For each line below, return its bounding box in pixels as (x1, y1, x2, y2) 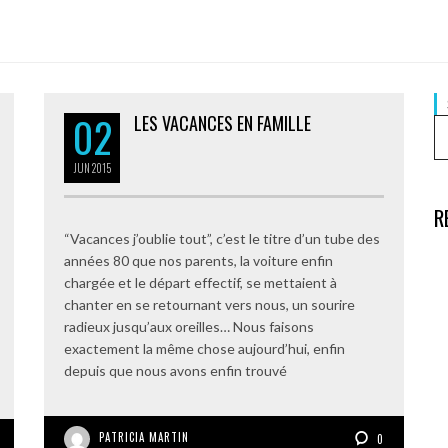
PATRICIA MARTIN (99, 429, 189, 445)
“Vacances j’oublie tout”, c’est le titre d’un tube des (64, 230, 380, 247)
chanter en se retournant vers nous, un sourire (64, 296, 355, 313)
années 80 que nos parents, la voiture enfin (64, 252, 333, 269)
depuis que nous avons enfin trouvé (64, 362, 287, 379)
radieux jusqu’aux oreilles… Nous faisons (64, 318, 314, 335)
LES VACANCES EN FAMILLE (134, 110, 311, 136)
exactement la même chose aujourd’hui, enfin (64, 340, 345, 357)
